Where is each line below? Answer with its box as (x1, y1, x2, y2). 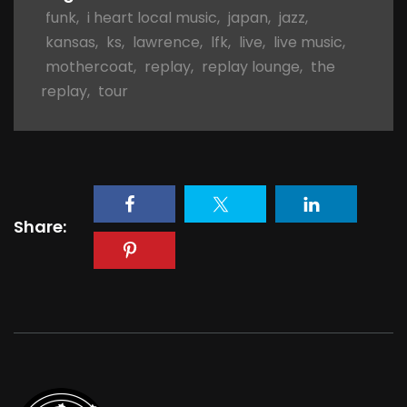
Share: (14, 215, 66, 239)
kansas (45, 31, 95, 53)
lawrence (133, 31, 200, 53)
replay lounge (202, 55, 300, 77)
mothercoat (45, 55, 134, 77)
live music (273, 31, 342, 53)
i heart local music (87, 6, 217, 28)
